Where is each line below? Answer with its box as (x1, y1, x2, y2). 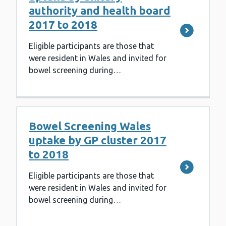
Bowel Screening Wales (29, 120, 151, 133)
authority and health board (29, 4, 171, 17)
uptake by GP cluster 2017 (29, 134, 166, 147)
